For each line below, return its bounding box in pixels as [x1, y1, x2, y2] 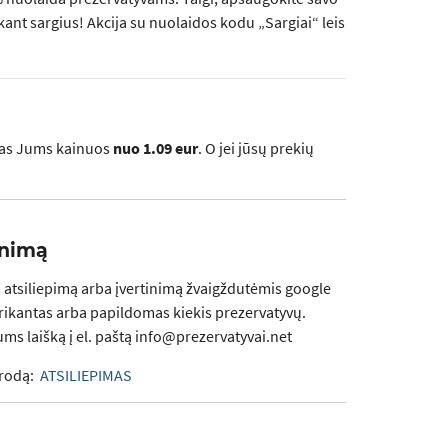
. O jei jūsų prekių [198, 138, 314, 159]
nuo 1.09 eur [113, 138, 198, 159]
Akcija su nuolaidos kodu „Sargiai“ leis [87, 12, 345, 33]
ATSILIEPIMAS [40, 365, 132, 386]
